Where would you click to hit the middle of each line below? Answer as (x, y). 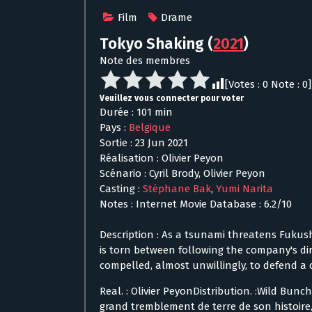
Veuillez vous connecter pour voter (172, 98)
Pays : (114, 127)
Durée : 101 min (136, 112)
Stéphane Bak (177, 188)
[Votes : (244, 84)
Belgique (150, 127)
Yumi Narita (244, 188)
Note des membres (145, 60)
